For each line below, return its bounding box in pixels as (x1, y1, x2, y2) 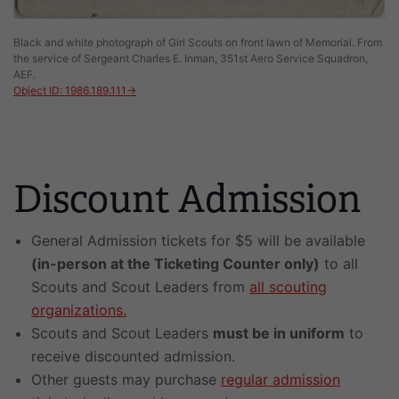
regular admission (221, 370, 340, 388)
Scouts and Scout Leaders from (31, 278, 249, 296)
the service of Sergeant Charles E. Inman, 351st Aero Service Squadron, (13, 52, 368, 65)
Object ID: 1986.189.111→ (13, 84, 136, 97)
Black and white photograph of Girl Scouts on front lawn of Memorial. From (13, 36, 382, 49)
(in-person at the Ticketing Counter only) (31, 255, 320, 273)
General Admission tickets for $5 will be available (31, 232, 365, 249)
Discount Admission (13, 175, 361, 223)
